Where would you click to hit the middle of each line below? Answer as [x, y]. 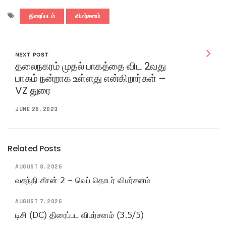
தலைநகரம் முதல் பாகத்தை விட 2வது [90, 66]
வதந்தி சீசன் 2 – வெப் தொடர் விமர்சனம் [83, 180]
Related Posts [34, 148]
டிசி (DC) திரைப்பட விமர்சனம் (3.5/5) [79, 215]
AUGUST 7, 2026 [39, 201]
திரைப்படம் [42, 16]
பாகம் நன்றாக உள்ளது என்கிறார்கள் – [91, 78]
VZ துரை [33, 90]
